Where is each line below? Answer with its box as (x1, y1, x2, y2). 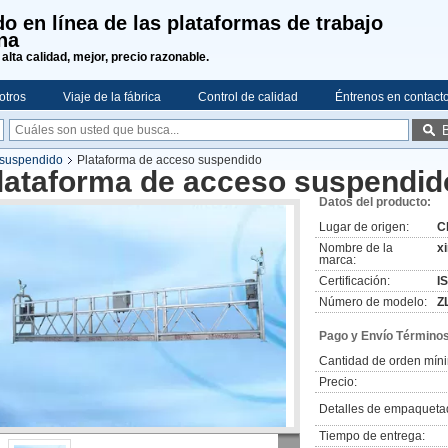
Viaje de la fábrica (63, 90, 161, 104)
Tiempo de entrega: (319, 429, 425, 443)
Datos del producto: (319, 195, 431, 209)
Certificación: (319, 274, 390, 288)
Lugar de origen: (319, 220, 409, 234)
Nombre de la (319, 241, 393, 255)
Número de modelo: (319, 295, 427, 309)
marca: (319, 253, 356, 267)
